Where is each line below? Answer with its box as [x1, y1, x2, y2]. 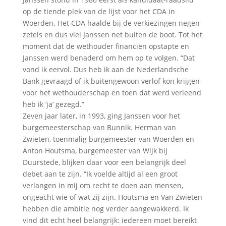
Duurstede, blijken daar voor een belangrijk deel [22, 157, 186, 167]
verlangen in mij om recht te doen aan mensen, [22, 180, 183, 190]
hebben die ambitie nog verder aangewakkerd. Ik [22, 203, 189, 213]
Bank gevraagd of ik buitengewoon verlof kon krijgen [22, 76, 200, 86]
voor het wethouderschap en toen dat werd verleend [22, 87, 201, 97]
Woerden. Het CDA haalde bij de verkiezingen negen [22, 18, 200, 28]
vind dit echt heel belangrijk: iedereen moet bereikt [22, 215, 197, 225]
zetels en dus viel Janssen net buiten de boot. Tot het [22, 29, 202, 39]
